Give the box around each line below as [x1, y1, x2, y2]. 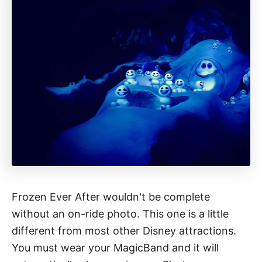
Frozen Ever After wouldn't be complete [12, 190, 210, 203]
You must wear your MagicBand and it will [12, 241, 219, 254]
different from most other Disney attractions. [12, 224, 236, 237]
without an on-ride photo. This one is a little [12, 207, 229, 220]
